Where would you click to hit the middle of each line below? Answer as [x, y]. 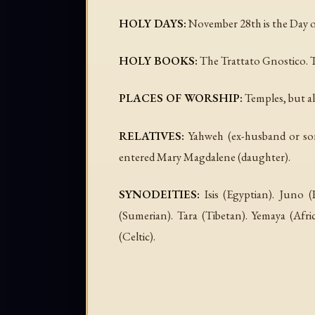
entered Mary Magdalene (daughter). [205, 156]
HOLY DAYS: [153, 24]
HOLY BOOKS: [158, 61]
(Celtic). [137, 236]
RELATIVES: [152, 135]
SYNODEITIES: [159, 194]
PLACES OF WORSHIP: [181, 98]
